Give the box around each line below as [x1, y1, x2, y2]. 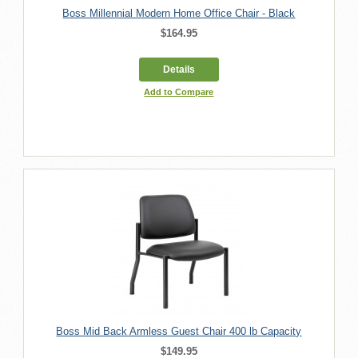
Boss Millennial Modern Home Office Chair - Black [62, 6, 296, 19]
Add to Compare [144, 86, 214, 97]
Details [162, 63, 195, 75]
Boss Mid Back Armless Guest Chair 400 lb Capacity [56, 324, 302, 337]
